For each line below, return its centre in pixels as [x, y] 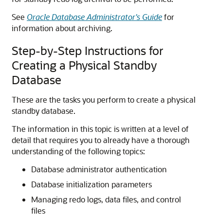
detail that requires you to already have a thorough [101, 140]
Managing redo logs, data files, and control [106, 199]
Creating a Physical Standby [84, 65]
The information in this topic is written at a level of [100, 129]
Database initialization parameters [91, 184]
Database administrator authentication [99, 169]
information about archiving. [62, 28]
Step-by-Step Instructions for [88, 50]
